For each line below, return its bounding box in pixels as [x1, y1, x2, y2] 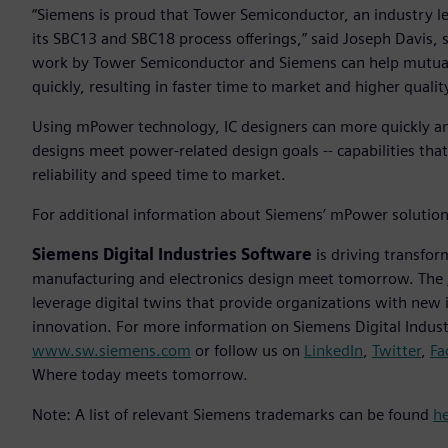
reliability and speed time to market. [32, 165, 290, 185]
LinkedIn [304, 341, 363, 361]
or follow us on [191, 341, 304, 361]
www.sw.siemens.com [32, 341, 191, 361]
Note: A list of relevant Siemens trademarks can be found [32, 405, 433, 425]
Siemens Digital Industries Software [32, 245, 312, 265]
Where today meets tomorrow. [32, 365, 248, 385]
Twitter [372, 341, 421, 361]
